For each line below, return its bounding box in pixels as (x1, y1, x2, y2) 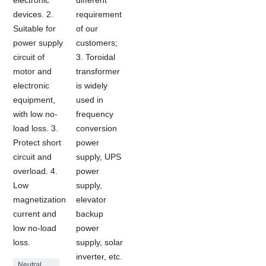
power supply (13, 37, 64, 47)
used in (76, 94, 104, 104)
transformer (76, 66, 121, 76)
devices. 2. (13, 9, 54, 19)
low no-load (13, 223, 57, 233)
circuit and (13, 151, 52, 161)
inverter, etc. (76, 251, 123, 261)
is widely (76, 80, 108, 90)
